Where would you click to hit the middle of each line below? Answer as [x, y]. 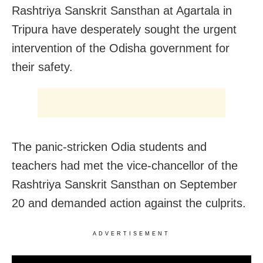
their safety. [42, 67]
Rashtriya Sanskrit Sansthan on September [124, 184]
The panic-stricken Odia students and [109, 146]
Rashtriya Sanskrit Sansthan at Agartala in [122, 10]
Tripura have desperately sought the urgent [124, 29]
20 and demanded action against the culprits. [129, 203]
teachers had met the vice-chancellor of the [125, 165]
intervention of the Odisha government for [121, 48]
